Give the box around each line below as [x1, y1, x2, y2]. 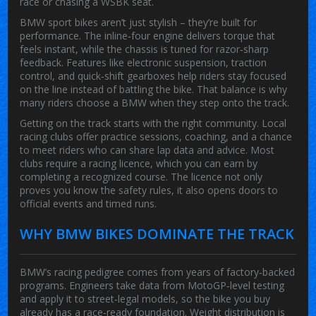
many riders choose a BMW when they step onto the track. [20, 95, 290, 109]
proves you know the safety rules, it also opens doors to [20, 183, 279, 197]
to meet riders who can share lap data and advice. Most [20, 142, 275, 157]
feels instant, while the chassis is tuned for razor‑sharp [20, 42, 269, 56]
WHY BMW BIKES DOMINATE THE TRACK [20, 224, 295, 243]
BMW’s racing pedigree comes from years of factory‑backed [20, 265, 296, 279]
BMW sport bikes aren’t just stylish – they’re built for [20, 15, 257, 29]
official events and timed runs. [20, 196, 157, 210]
